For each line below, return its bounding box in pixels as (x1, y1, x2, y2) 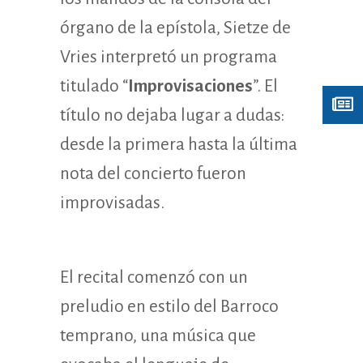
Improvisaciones (128, 76, 253, 96)
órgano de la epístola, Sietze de (60, 18, 291, 37)
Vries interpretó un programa (60, 47, 277, 66)
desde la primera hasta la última (60, 135, 297, 154)
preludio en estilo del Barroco (60, 297, 279, 316)
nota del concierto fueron (60, 164, 246, 183)
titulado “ (60, 76, 128, 96)
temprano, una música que (60, 326, 256, 345)
